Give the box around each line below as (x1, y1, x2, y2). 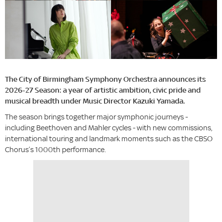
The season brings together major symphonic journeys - (5, 112, 188, 122)
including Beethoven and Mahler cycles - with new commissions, (5, 123, 212, 133)
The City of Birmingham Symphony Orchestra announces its (5, 74, 206, 84)
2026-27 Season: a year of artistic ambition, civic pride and (5, 85, 201, 95)
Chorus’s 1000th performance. (5, 145, 106, 155)
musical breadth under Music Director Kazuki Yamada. (5, 96, 185, 106)
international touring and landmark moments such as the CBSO (5, 134, 213, 144)
